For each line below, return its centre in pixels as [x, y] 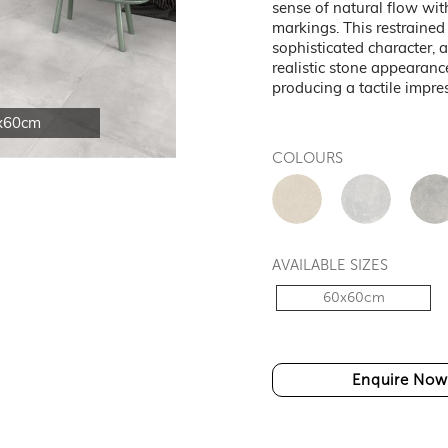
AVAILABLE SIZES [330, 265]
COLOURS [307, 158]
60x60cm [353, 297]
